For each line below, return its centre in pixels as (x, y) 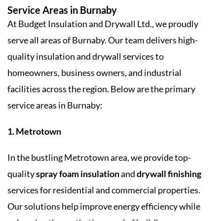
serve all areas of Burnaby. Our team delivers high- (103, 40)
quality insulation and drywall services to (86, 56)
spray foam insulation (78, 173)
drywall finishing (169, 173)
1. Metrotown (34, 131)
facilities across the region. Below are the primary (101, 89)
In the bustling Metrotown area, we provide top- (99, 157)
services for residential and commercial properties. (104, 190)
